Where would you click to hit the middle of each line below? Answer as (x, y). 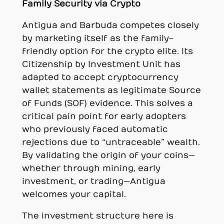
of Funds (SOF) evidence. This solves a (107, 103)
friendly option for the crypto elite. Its (107, 51)
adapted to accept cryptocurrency (100, 77)
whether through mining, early (91, 168)
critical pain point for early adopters (104, 116)
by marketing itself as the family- (97, 38)
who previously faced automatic (95, 129)
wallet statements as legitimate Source (111, 90)
